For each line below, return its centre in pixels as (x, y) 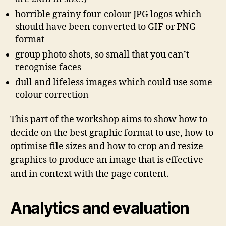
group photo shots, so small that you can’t (102, 54)
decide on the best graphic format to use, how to (112, 133)
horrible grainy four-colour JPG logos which (108, 14)
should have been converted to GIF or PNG (105, 27)
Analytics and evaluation (100, 208)
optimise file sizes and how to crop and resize (107, 147)
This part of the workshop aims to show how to (109, 119)
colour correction (52, 95)
